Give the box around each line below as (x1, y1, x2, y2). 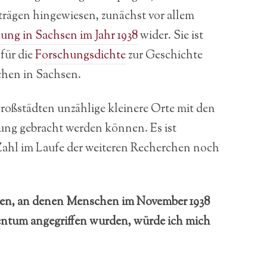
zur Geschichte (126, 46, 203, 64)
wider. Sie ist (138, 27, 203, 44)
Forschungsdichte (35, 46, 126, 64)
